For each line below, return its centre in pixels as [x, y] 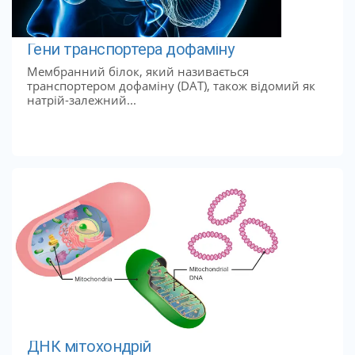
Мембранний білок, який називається [137, 71]
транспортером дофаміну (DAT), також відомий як [171, 85]
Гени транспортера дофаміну [130, 50]
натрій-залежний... [81, 99]
